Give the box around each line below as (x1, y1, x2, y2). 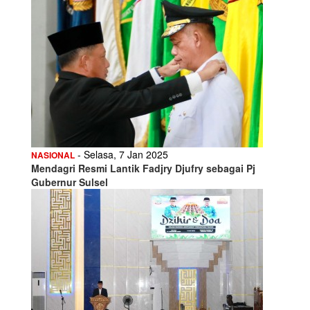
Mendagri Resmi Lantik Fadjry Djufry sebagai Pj (31, 161, 255, 175)
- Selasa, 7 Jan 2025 (75, 147, 168, 161)
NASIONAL (31, 148, 75, 161)
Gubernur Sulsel (31, 174, 108, 189)
